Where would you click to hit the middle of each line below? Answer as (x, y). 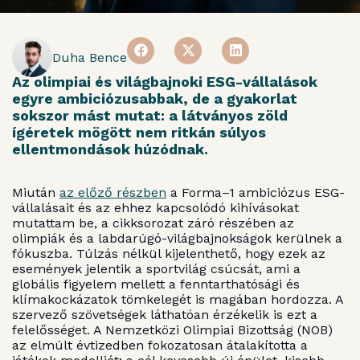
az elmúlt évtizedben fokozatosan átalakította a (160, 346)
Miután (36, 193)
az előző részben (113, 193)
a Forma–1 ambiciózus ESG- (256, 193)
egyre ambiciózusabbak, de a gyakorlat (155, 98)
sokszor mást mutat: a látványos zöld (150, 115)
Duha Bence (90, 58)
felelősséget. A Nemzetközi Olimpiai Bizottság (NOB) (172, 330)
